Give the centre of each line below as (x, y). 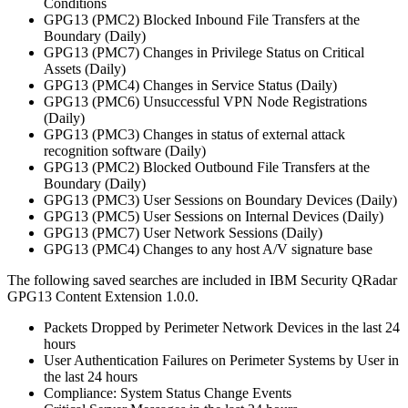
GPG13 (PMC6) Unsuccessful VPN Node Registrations (205, 101)
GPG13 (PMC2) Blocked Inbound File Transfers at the (202, 19)
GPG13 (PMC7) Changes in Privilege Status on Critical (204, 52)
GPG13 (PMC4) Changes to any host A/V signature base (208, 249)
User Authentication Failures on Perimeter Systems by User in (221, 360)
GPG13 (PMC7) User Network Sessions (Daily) (183, 232)
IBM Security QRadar (333, 280)
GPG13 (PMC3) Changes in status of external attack (194, 134)
